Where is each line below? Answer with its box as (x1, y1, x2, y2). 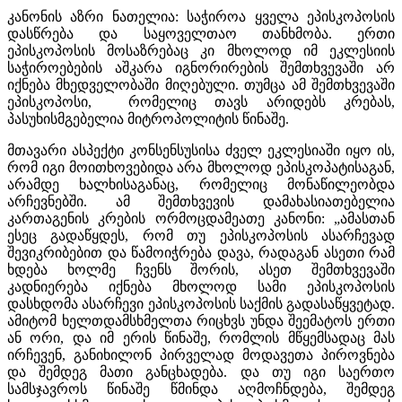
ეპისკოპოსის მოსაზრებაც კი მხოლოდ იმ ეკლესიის (7, 42, 395, 58)
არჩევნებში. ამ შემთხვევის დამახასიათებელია (7, 193, 395, 209)
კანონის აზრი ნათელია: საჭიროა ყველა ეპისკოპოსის (7, 8, 395, 24)
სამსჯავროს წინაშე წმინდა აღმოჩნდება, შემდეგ (7, 380, 395, 397)
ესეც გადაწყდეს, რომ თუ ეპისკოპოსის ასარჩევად (7, 227, 395, 243)
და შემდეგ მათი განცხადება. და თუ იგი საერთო (7, 363, 395, 380)
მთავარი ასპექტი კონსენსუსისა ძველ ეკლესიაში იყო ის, (7, 142, 395, 158)
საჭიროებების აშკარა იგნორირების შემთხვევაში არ (7, 59, 395, 75)
